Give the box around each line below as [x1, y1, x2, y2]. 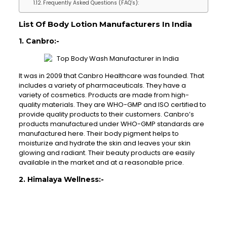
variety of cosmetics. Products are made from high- [18, 90, 189, 100]
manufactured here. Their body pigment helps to [18, 129, 179, 139]
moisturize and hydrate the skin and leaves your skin [18, 138, 191, 148]
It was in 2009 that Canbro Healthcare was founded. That [18, 71, 204, 81]
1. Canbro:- [18, 36, 59, 46]
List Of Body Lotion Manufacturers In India [18, 19, 192, 29]
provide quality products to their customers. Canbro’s [18, 109, 194, 120]
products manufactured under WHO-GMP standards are [18, 119, 204, 129]
